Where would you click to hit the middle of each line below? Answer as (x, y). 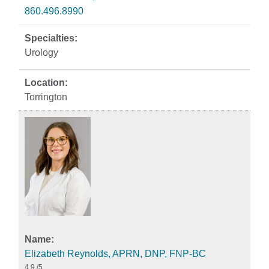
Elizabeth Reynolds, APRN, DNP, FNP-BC (115, 254)
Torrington (46, 97)
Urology (41, 53)
